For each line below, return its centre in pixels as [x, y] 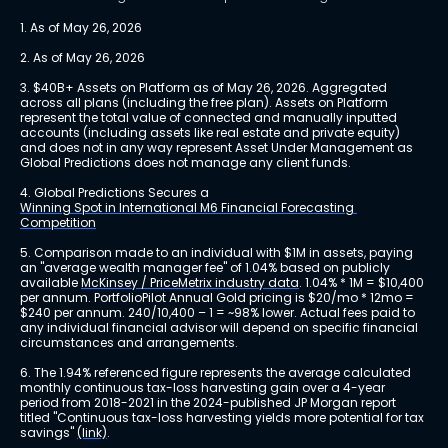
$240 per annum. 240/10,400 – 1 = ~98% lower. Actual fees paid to [219, 313]
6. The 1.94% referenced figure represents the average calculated [217, 373]
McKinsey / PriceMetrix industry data [190, 283]
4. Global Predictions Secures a [116, 193]
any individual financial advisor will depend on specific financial [220, 328]
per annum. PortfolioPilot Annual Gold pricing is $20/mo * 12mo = [218, 298]
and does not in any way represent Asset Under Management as [218, 148]
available [50, 283]
